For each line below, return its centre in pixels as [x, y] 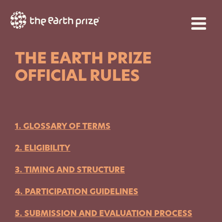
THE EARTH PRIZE [83, 58]
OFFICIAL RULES [77, 75]
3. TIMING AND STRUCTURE [70, 170]
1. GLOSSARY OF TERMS [63, 126]
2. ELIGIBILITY [43, 148]
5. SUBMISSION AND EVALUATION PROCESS [104, 213]
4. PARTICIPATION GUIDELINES [77, 192]
